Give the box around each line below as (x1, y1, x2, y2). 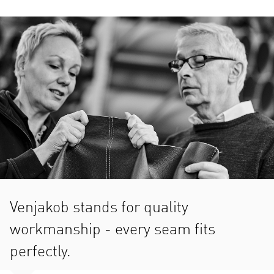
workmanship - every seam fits (10, 222, 215, 238)
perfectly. (10, 244, 71, 260)
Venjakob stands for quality (10, 200, 188, 216)
